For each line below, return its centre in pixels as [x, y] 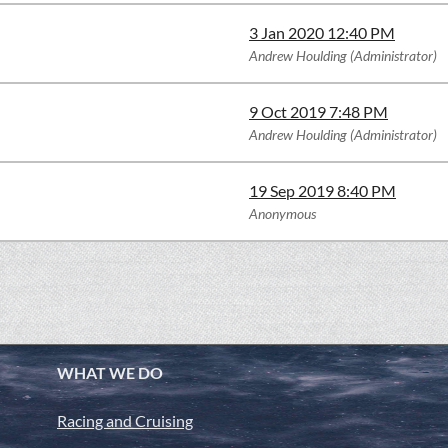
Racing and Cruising [125, 420]
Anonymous [282, 213]
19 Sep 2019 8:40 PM [322, 190]
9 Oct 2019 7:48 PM [318, 111]
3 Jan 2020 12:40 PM [322, 32]
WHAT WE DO [110, 372]
